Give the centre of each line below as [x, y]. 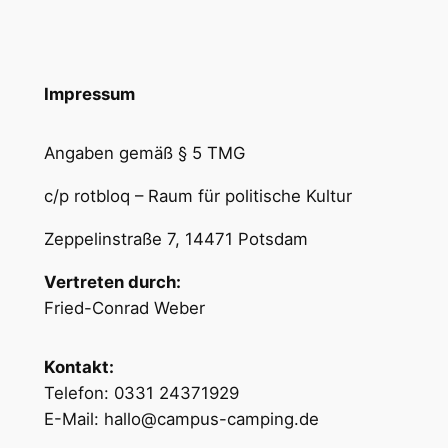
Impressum [89, 93]
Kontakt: [78, 367]
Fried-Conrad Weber [124, 307]
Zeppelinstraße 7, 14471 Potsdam [175, 238]
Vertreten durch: [112, 281]
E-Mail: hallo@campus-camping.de [181, 419]
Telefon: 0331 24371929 [141, 393]
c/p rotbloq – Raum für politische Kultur [197, 196]
